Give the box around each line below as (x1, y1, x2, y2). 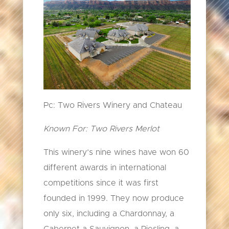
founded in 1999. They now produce (43, 194, 184, 203)
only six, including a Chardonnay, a (43, 210, 174, 218)
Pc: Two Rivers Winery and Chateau (43, 101, 182, 110)
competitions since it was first (43, 179, 158, 188)
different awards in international (43, 164, 166, 172)
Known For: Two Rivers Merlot (43, 125, 159, 133)
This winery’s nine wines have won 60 (43, 148, 189, 157)
